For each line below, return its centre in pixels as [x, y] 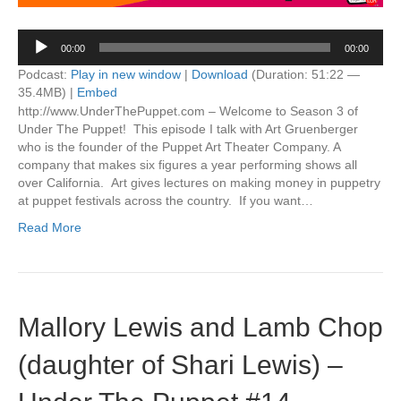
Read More [50, 227]
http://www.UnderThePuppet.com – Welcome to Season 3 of [188, 111]
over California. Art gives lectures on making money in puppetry [199, 183]
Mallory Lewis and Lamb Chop [200, 327]
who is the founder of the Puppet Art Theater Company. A [179, 147]
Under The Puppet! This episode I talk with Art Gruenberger [188, 129]
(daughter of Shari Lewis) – [180, 365]
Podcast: [44, 74]
